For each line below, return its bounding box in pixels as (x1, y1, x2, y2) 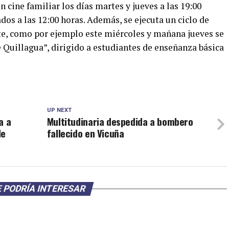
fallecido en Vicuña (47, 126, 124, 141)
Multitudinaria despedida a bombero (47, 114, 193, 129)
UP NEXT (47, 107, 72, 113)
